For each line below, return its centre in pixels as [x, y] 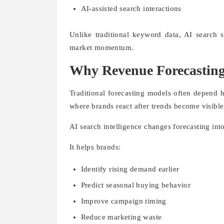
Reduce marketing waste [121, 217]
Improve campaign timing [123, 201]
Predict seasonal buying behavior [136, 185]
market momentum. [102, 47]
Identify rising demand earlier [130, 169]
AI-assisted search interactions [131, 9]
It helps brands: [95, 147]
